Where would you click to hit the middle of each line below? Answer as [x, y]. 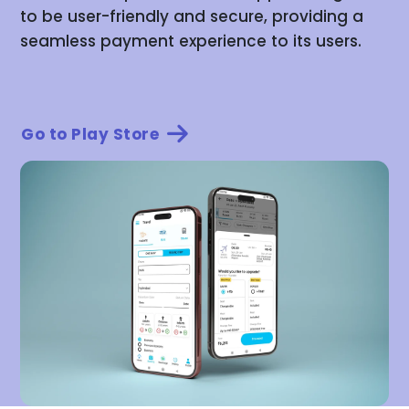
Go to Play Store [92, 134]
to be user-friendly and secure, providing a [192, 16]
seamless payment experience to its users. [191, 41]
